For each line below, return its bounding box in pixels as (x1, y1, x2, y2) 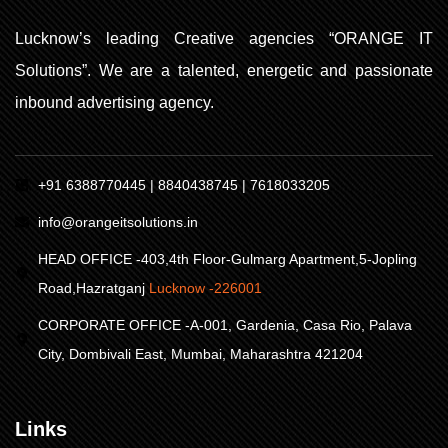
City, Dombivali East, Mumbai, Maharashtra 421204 (37, 345, 363, 362)
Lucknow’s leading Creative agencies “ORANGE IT (15, 29, 433, 47)
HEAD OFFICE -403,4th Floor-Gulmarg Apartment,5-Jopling (37, 250, 417, 267)
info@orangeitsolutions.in (37, 213, 198, 230)
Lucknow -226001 (148, 279, 262, 296)
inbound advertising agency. (15, 93, 214, 111)
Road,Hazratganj (37, 279, 149, 296)
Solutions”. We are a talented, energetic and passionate (15, 61, 433, 79)
